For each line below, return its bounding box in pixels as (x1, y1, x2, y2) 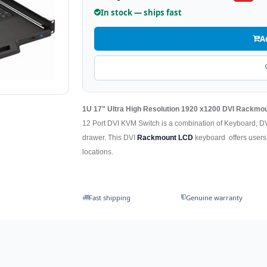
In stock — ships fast (101, 7, 182, 18)
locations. (82, 147, 114, 156)
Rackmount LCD (137, 133, 194, 142)
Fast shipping (89, 193, 131, 202)
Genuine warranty (186, 193, 243, 202)
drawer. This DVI (82, 133, 138, 142)
